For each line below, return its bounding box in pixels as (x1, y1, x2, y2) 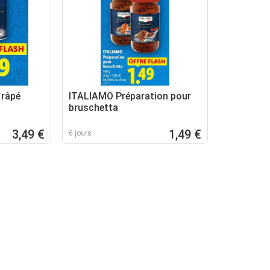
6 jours (69, 128, 92, 137)
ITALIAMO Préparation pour (69, 90, 192, 102)
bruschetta (69, 101, 119, 113)
